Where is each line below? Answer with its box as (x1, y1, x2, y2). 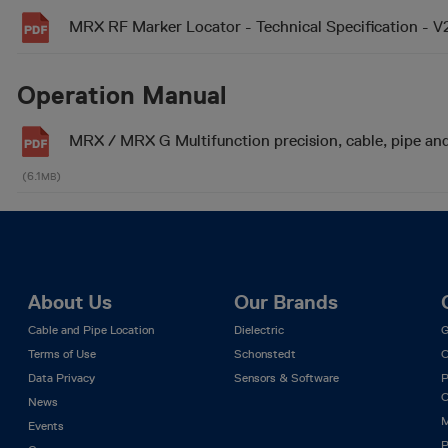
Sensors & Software (234, 368, 340, 386)
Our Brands (234, 289, 339, 314)
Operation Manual (16, 79, 227, 110)
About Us (27, 289, 112, 314)
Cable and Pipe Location (27, 320, 154, 338)
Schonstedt (234, 344, 297, 362)
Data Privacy (27, 368, 95, 386)
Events (27, 416, 64, 434)
